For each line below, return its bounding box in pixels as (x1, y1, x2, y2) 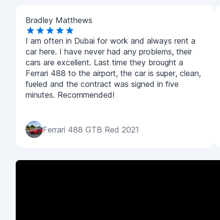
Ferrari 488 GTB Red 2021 (43, 124, 139, 135)
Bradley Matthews (26, 15, 92, 25)
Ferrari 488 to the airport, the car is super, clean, (26, 68, 201, 78)
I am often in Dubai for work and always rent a (26, 36, 195, 46)
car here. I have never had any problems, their (26, 47, 192, 56)
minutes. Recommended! (26, 90, 114, 100)
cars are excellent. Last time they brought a (26, 57, 183, 67)
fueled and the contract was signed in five (26, 79, 179, 89)
